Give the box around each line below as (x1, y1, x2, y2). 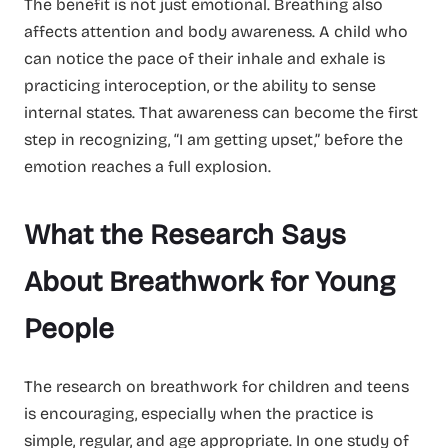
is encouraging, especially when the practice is (24, 403, 373, 423)
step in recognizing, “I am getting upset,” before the (24, 130, 403, 150)
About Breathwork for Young (24, 265, 395, 300)
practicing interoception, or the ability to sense (24, 76, 376, 96)
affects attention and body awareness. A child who (24, 22, 408, 42)
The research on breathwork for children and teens (24, 376, 409, 396)
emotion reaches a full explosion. (24, 157, 271, 177)
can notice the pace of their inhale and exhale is (24, 49, 385, 69)
